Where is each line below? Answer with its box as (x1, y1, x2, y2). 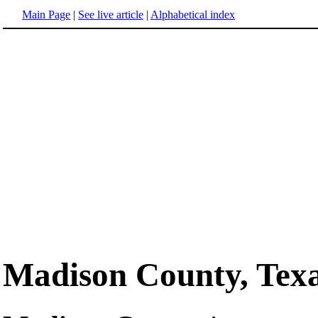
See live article (78, 9, 143, 21)
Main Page (22, 9, 70, 21)
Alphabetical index (150, 9, 235, 21)
